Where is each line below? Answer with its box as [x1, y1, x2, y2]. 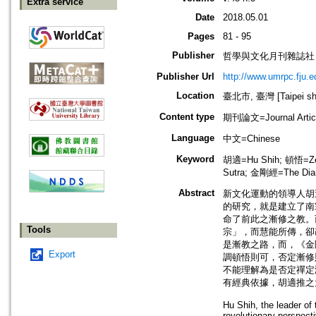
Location [176, 90, 214, 102]
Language [171, 133, 214, 144]
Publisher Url [157, 71, 214, 83]
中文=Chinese [223, 133, 280, 145]
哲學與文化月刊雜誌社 [223, 51, 315, 62]
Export [49, 249, 75, 260]
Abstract [178, 188, 214, 199]
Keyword [176, 154, 214, 165]
